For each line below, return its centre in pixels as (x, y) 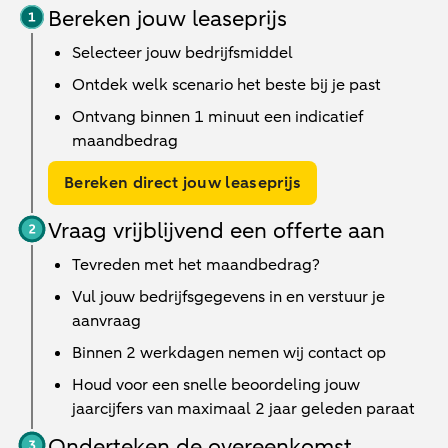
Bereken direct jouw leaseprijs (183, 183)
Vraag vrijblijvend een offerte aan (216, 231)
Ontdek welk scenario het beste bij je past (226, 85)
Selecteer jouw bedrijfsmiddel (182, 53)
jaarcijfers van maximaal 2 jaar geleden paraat (243, 409)
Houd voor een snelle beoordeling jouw (216, 385)
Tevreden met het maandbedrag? (196, 265)
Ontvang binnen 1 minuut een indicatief (217, 117)
